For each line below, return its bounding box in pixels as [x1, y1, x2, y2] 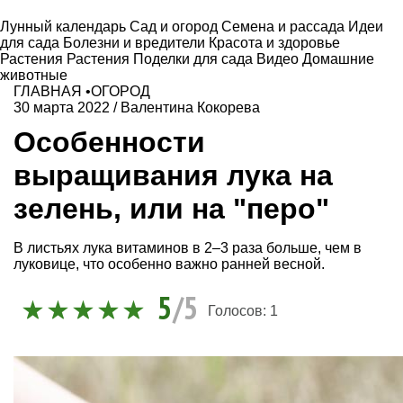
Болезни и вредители [63, 35, 209, 50]
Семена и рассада [221, 19, 348, 34]
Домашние [302, 51, 374, 67]
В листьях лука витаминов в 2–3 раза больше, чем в [13, 239, 362, 255]
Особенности [13, 125, 205, 158]
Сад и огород [130, 19, 221, 34]
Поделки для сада [133, 51, 256, 67]
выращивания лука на [13, 158, 333, 192]
